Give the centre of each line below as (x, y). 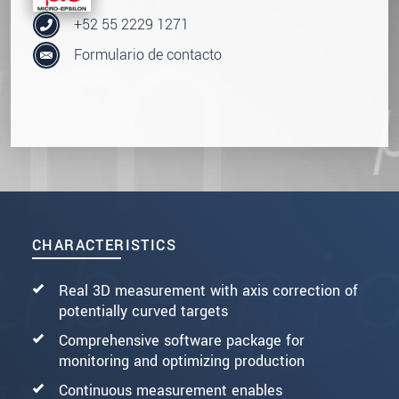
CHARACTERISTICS (104, 245)
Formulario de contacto (148, 55)
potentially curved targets (143, 311)
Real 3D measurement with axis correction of (208, 290)
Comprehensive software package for (182, 340)
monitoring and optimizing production (182, 361)
